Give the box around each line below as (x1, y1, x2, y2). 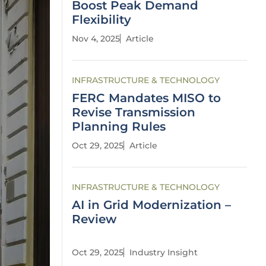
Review (72, 212, 116, 226)
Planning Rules (72, 119, 166, 134)
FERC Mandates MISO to (72, 91, 221, 105)
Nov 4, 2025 (72, 33, 120, 44)
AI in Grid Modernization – (72, 198, 231, 212)
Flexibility (72, 12, 131, 27)
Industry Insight (129, 247, 198, 258)
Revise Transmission (72, 105, 195, 119)
